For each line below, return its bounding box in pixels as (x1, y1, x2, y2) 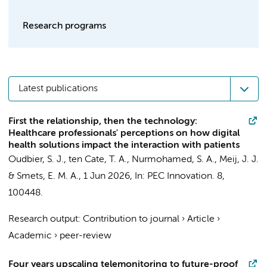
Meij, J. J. (219, 155, 259, 164)
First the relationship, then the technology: (8, 117, 197, 126)
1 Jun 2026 (83, 172, 130, 181)
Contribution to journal (83, 215, 179, 224)
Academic (8, 231, 52, 241)
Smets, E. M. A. (17, 172, 79, 181)
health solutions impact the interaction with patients (8, 141, 240, 150)
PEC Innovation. (147, 172, 215, 181)
